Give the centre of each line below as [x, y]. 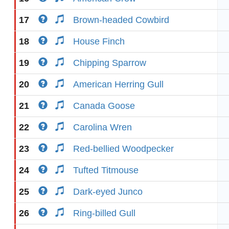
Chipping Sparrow [110, 63]
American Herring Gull [118, 84]
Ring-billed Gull [104, 213]
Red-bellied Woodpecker [123, 149]
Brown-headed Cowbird [121, 20]
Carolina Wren [102, 127]
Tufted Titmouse [106, 170]
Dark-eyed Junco [108, 192]
